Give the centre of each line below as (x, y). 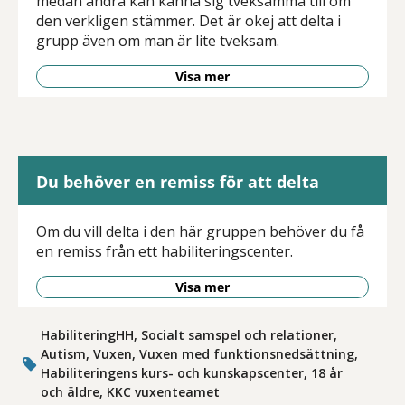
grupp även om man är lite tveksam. (158, 41)
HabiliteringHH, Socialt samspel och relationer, (189, 335)
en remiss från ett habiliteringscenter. (165, 251)
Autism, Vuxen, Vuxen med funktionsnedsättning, (200, 354)
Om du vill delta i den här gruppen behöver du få (200, 231)
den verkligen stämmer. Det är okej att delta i (188, 21)
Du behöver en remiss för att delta (178, 182)
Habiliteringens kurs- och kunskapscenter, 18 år (192, 373)
